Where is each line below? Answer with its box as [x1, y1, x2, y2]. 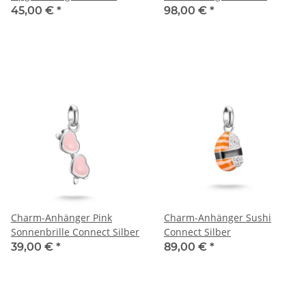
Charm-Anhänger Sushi [164, 210, 271, 224]
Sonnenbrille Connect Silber [11, 225, 139, 238]
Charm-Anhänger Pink [11, 210, 112, 224]
